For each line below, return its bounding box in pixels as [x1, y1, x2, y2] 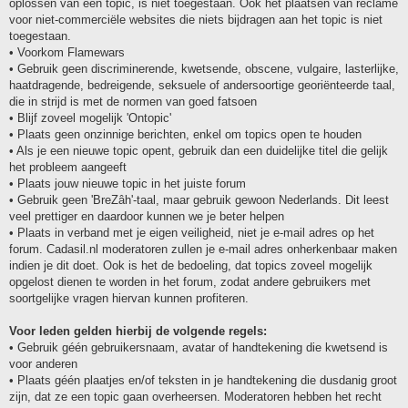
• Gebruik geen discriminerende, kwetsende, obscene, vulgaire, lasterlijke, [9, 61, 399, 76]
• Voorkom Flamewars [9, 45, 125, 59]
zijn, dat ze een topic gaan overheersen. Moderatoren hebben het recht [9, 389, 382, 403]
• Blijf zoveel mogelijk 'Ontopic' [9, 110, 171, 125]
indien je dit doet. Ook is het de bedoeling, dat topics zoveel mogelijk [9, 258, 372, 272]
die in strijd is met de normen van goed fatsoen [9, 94, 257, 108]
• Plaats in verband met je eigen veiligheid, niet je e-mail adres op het [9, 225, 374, 240]
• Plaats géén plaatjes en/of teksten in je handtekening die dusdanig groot [9, 372, 397, 387]
